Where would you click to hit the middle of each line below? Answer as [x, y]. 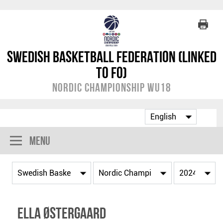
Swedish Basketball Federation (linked [111, 57]
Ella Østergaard [62, 213]
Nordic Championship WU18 [111, 87]
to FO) [111, 73]
